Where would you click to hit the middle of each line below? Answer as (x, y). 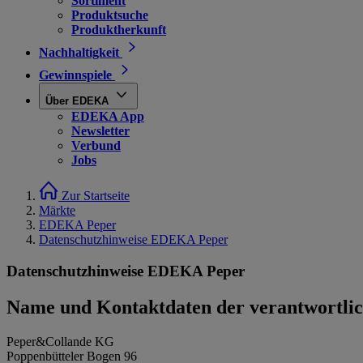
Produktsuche (110, 15)
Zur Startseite (96, 196)
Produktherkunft (119, 30)
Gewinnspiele (75, 75)
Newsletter (100, 131)
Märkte (57, 210)
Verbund (96, 145)
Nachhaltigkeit (79, 52)
